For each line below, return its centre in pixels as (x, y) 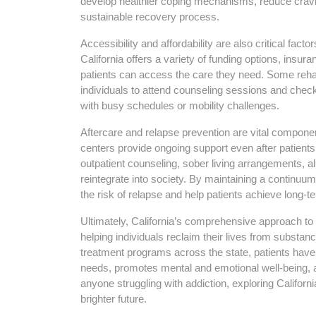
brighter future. (114, 299)
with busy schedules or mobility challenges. (180, 105)
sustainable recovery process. (150, 17)
